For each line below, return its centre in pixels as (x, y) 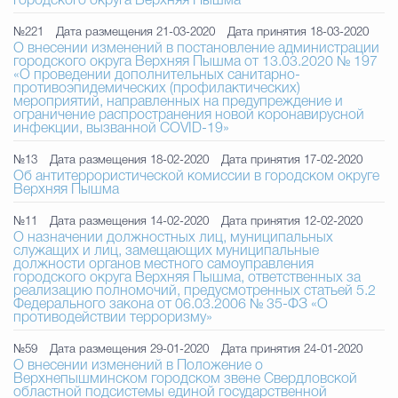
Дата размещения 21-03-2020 (135, 32)
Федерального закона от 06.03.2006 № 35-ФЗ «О (171, 305)
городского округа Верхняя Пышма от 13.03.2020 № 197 (195, 62)
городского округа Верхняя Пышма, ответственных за (187, 278)
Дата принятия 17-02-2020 (292, 160)
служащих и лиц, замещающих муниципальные (166, 251)
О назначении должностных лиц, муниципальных (173, 238)
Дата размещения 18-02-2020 (129, 160)
